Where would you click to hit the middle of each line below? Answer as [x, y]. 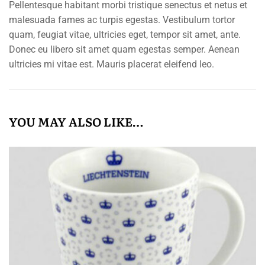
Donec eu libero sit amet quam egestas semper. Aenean [124, 49]
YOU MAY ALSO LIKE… [76, 121]
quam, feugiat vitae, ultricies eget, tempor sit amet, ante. [125, 35]
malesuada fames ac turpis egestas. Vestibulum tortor [122, 20]
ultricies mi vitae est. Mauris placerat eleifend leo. [112, 64]
